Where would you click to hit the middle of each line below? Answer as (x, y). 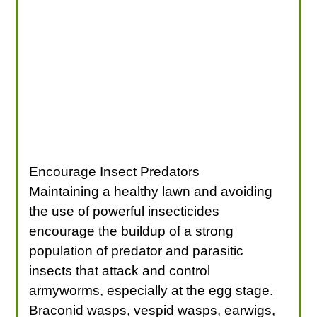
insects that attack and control (120, 270)
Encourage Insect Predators (115, 171)
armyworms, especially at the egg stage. (151, 290)
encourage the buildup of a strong (132, 231)
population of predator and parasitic (137, 250)
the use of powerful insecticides (125, 211)
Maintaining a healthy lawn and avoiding (151, 191)
